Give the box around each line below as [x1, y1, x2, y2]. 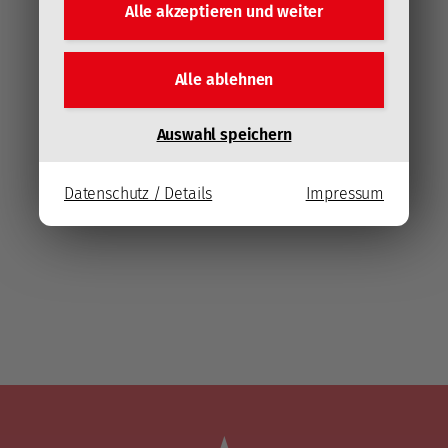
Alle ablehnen [174, 69, 274, 89]
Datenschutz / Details [64, 183, 213, 203]
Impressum [305, 183, 384, 203]
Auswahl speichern [156, 124, 292, 144]
